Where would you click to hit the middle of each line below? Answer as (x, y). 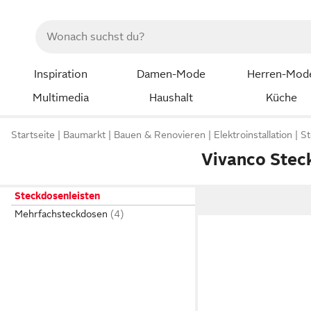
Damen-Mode (171, 74)
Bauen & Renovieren (160, 135)
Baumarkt (84, 135)
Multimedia (60, 98)
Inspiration (60, 74)
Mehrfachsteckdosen (61, 214)
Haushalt (171, 98)
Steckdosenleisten (57, 196)
